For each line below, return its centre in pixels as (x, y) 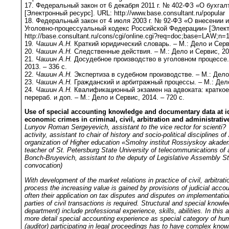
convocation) (43, 166)
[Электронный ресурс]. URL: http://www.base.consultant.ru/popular (125, 13)
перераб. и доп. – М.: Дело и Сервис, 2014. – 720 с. (105, 98)
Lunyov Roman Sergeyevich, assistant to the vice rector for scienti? (125, 127)
